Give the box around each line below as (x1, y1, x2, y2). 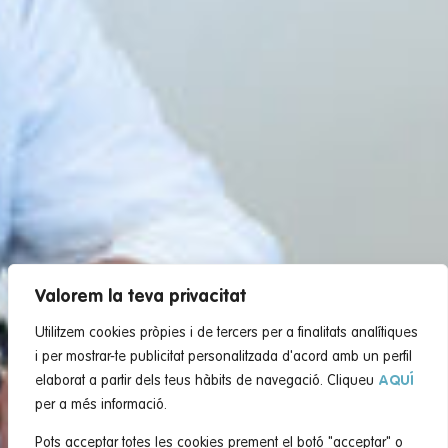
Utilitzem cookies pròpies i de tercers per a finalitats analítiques (35, 325, 418, 340)
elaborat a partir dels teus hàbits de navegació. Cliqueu (35, 373, 378, 388)
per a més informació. (35, 397, 167, 412)
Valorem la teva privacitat (35, 287, 246, 306)
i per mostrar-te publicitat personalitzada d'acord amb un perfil (35, 349, 412, 364)
